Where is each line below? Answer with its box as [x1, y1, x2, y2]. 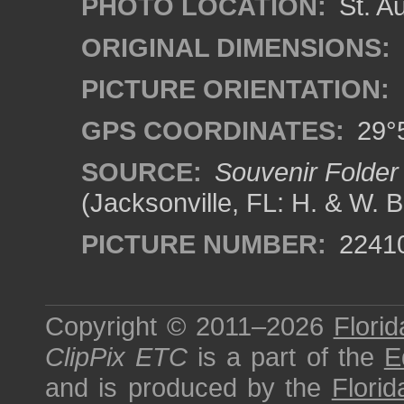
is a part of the [188, 342, 384, 372]
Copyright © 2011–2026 [45, 311, 334, 341]
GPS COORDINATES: [81, 115, 344, 145]
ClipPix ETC [45, 342, 188, 372]
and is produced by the [45, 372, 332, 402]
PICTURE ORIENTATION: [81, 74, 390, 104]
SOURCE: [81, 157, 202, 187]
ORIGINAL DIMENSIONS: [81, 32, 390, 62]
